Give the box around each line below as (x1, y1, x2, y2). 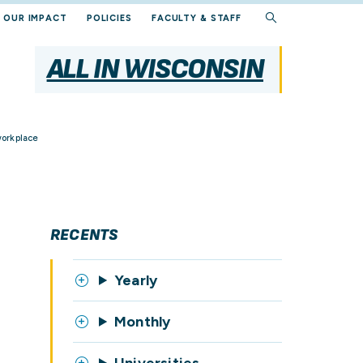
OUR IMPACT (3, 13, 67, 23)
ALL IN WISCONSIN (46, 52, 263, 87)
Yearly (114, 271, 158, 289)
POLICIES (86, 13, 132, 23)
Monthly (114, 313, 171, 331)
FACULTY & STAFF (151, 13, 242, 23)
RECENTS (50, 225, 118, 245)
